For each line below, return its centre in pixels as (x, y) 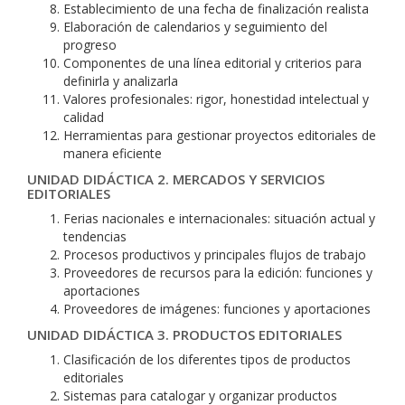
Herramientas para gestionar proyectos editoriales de (220, 135)
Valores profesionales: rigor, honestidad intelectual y (216, 99)
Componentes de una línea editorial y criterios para (212, 63)
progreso (90, 45)
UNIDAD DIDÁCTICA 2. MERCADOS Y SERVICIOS (176, 179)
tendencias (95, 236)
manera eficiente (113, 153)
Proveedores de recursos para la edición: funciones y (218, 273)
